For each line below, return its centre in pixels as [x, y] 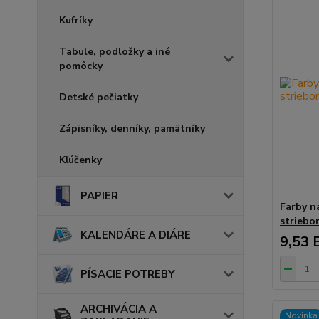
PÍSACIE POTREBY [128, 274]
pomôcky [81, 66]
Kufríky [76, 20]
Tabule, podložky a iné [115, 51]
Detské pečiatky [99, 97]
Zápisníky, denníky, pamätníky [132, 128]
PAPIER [99, 195]
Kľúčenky [80, 159]
